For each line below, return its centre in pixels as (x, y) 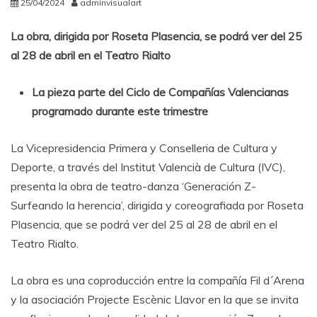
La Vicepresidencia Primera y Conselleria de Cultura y (144, 148)
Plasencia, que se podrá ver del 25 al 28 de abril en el (144, 224)
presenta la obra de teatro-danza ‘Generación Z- (133, 186)
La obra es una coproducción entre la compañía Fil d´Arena (157, 280)
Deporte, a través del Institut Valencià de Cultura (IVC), (148, 167)
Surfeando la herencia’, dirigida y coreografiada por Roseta (157, 205)
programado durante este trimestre (120, 111)
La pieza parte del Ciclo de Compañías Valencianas (160, 92)
